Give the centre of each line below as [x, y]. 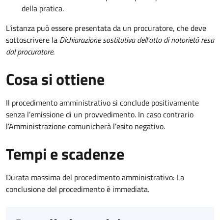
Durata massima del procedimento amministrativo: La [95, 177]
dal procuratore [29, 51]
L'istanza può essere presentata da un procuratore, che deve [106, 28]
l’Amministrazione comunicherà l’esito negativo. [85, 126]
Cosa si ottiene [55, 79]
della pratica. [43, 8]
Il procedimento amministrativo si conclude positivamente [102, 102]
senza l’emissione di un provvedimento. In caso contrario [100, 114]
